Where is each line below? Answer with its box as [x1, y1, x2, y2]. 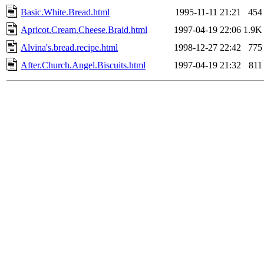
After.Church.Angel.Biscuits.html [21, 60, 146, 70]
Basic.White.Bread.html [21, 6, 110, 17]
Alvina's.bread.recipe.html [21, 42, 118, 52]
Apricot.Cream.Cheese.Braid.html [21, 24, 147, 35]
